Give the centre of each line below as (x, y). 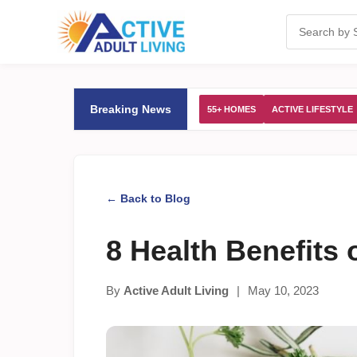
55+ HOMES (231, 109)
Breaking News (131, 109)
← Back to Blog (148, 198)
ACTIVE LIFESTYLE (312, 109)
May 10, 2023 (283, 290)
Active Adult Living (176, 290)
